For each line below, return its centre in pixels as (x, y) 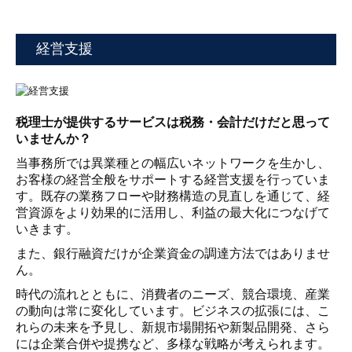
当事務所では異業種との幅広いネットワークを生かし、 (173, 163)
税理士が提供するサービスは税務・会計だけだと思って (173, 122)
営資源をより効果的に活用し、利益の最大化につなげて (173, 212)
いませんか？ (53, 138)
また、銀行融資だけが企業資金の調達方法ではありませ (173, 253)
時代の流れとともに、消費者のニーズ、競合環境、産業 (173, 294)
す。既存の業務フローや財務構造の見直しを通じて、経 (173, 196)
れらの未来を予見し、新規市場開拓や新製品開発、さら (173, 327)
